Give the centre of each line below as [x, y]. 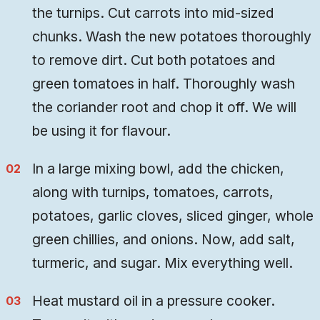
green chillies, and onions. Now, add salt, [164, 240]
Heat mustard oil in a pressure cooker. [154, 301]
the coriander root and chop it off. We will [165, 107]
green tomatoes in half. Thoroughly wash [164, 84]
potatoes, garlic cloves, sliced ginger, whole [173, 216]
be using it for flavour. [102, 131]
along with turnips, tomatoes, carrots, [153, 192]
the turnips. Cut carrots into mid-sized [154, 13]
